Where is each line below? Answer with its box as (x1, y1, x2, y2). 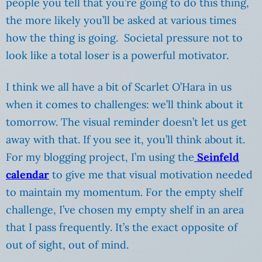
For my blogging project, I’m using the (6, 150, 194, 164)
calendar (6, 167, 49, 181)
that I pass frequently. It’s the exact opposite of (6, 220, 237, 234)
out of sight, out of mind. (6, 237, 129, 251)
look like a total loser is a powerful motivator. (6, 48, 229, 62)
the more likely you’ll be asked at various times (6, 13, 236, 27)
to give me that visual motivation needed (49, 167, 253, 181)
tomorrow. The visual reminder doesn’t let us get (6, 115, 247, 129)
